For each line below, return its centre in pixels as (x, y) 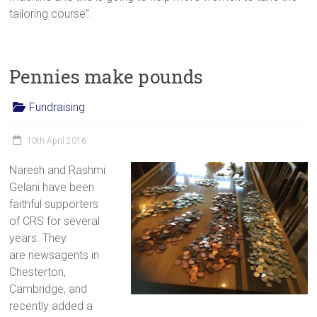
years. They (38, 238)
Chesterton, (38, 272)
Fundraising (57, 107)
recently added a (51, 306)
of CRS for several (55, 221)
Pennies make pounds (106, 76)
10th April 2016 (57, 140)
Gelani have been (52, 187)
